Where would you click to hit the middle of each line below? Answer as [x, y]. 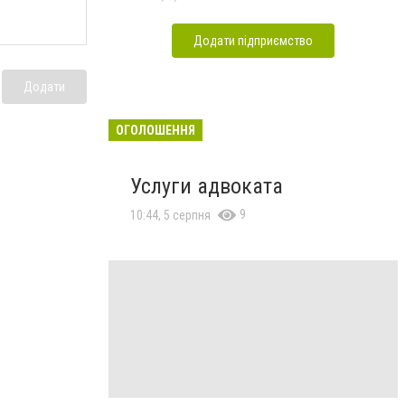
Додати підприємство [253, 41]
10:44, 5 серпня [170, 215]
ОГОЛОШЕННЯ [155, 130]
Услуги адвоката [207, 186]
